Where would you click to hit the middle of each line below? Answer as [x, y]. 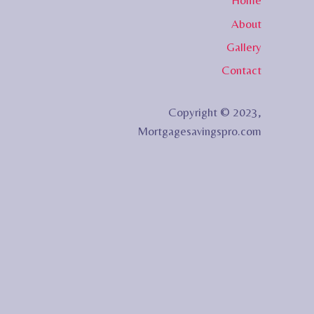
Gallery [244, 47]
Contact [241, 70]
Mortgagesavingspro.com [199, 131]
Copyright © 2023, [215, 112]
